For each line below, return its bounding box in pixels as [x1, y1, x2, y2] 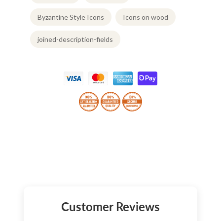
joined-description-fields [37, 35, 113, 44]
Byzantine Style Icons [37, 13, 104, 22]
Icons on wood [123, 13, 168, 22]
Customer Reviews [61, 199, 160, 214]
